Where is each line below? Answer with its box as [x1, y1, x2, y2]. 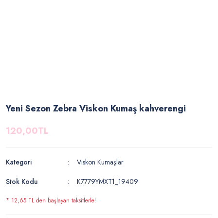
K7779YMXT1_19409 [77, 177, 139, 186]
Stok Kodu [6, 177, 38, 186]
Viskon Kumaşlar [77, 157, 124, 167]
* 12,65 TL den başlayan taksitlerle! [6, 196, 96, 205]
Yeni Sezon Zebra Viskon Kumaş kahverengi [6, 102, 186, 115]
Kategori [6, 157, 32, 167]
